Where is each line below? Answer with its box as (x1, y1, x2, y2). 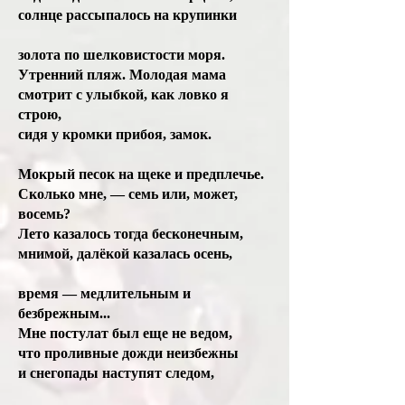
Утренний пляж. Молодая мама (18, 67, 226, 82)
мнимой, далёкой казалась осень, (18, 246, 236, 261)
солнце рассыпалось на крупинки (18, 7, 244, 23)
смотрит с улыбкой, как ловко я (18, 87, 229, 102)
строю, (18, 107, 61, 122)
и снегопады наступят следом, (18, 365, 218, 381)
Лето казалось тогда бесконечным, (18, 226, 243, 241)
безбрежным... (18, 306, 110, 321)
